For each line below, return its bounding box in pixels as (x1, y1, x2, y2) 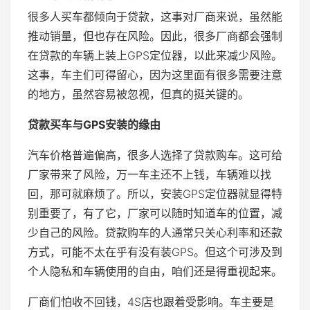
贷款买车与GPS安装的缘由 (28, 118, 161, 132)
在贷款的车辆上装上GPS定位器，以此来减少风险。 (28, 48, 282, 63)
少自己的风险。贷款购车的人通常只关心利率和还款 (28, 226, 282, 240)
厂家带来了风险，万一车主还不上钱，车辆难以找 (28, 167, 271, 182)
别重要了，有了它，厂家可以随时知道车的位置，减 (28, 206, 282, 221)
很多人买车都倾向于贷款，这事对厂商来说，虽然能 (28, 10, 282, 24)
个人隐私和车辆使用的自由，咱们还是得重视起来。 (28, 264, 282, 279)
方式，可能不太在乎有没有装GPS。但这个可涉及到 (28, 245, 282, 259)
